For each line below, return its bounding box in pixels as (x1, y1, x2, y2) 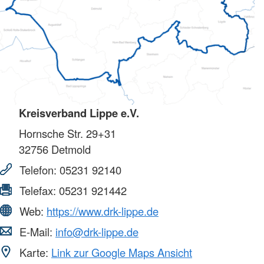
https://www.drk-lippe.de (47, 203, 159, 219)
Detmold (48, 141, 91, 157)
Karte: (16, 245, 51, 260)
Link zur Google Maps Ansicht (51, 245, 192, 260)
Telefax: (16, 183, 59, 199)
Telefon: (16, 162, 60, 178)
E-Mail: (16, 224, 55, 240)
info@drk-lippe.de (55, 224, 138, 240)
